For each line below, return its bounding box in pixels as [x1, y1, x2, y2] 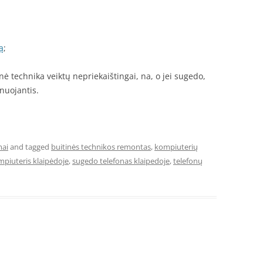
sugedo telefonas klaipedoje [72, 156, 170, 167]
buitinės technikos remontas [51, 141, 151, 153]
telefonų [173, 156, 203, 167]
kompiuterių [154, 141, 198, 153]
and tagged [8, 141, 51, 153]
